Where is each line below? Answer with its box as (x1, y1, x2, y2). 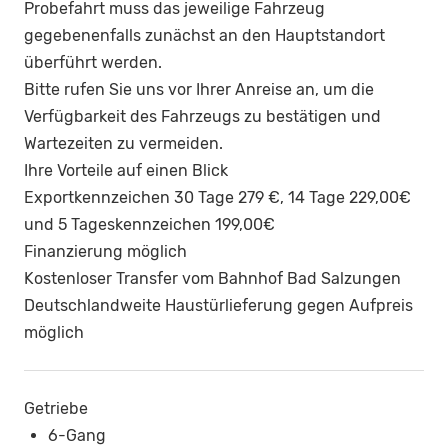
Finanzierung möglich (24, 242, 187, 262)
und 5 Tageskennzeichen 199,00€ (24, 215, 275, 235)
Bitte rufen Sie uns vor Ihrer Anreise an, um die (24, 80, 374, 100)
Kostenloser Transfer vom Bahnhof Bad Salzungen (24, 269, 401, 289)
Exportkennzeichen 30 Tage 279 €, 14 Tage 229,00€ (24, 188, 411, 208)
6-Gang (48, 426, 106, 446)
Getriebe (24, 399, 88, 419)
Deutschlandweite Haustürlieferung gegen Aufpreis (24, 296, 413, 316)
